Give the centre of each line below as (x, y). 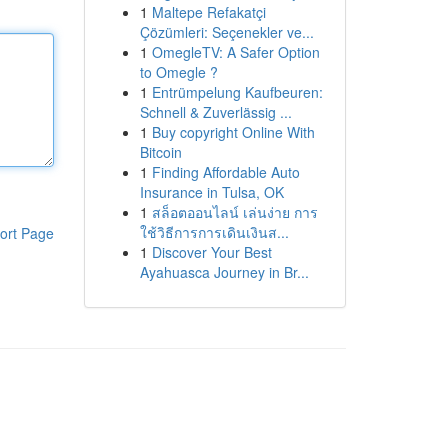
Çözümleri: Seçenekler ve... (226, 32)
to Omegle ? (178, 72)
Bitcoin (160, 152)
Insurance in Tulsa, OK (211, 192)
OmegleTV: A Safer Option (235, 52)
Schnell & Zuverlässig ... (215, 112)
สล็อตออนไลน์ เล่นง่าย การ (234, 212)
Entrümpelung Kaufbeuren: (237, 92)
